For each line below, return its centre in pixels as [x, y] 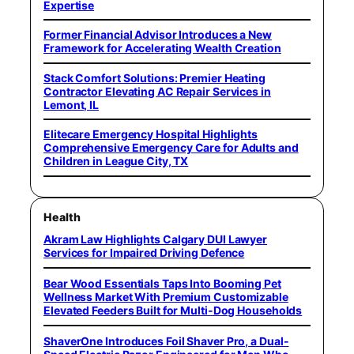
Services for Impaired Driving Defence [144, 252]
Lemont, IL [72, 104]
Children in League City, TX [116, 161]
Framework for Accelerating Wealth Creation [162, 48]
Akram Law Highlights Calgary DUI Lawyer [156, 239]
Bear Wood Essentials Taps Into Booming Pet [162, 283]
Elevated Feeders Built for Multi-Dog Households [173, 310]
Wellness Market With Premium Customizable [166, 296]
